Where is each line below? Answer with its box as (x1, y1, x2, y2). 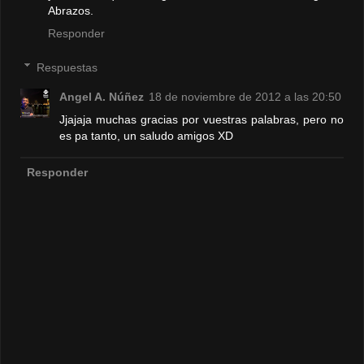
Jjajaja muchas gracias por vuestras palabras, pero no (59, 112, 344, 126)
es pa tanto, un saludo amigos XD (59, 128, 234, 142)
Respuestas (37, 60, 98, 74)
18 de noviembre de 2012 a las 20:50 (149, 89, 342, 103)
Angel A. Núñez (59, 89, 145, 103)
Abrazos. (48, 4, 93, 18)
